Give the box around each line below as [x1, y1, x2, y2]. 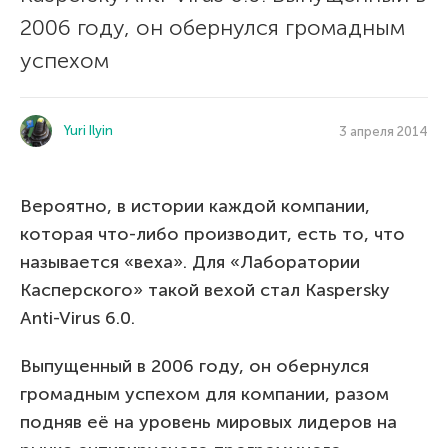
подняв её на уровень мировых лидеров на [20, 411, 397, 433]
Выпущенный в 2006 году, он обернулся [20, 355, 369, 377]
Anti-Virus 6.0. [20, 307, 135, 329]
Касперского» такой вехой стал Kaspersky [20, 279, 390, 301]
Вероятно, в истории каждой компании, [20, 195, 370, 217]
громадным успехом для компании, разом [20, 383, 389, 405]
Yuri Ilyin [64, 123, 113, 138]
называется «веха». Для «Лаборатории [20, 251, 360, 273]
